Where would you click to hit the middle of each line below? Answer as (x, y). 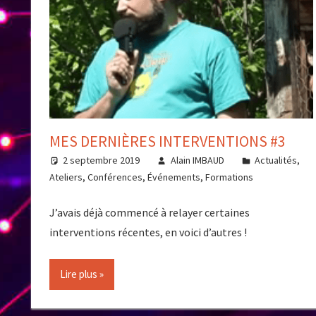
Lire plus (78, 274)
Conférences (115, 177)
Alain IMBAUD (197, 160)
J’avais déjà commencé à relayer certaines (149, 213)
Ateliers (66, 177)
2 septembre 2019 (102, 160)
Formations (229, 177)
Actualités (276, 160)
